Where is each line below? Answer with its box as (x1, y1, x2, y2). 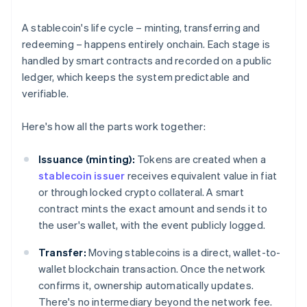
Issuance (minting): (38, 152, 135, 167)
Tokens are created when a (134, 152, 267, 167)
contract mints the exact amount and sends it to (38, 201, 268, 216)
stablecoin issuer (38, 169, 125, 183)
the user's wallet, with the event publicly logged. (38, 218, 266, 232)
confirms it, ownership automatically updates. (38, 278, 254, 293)
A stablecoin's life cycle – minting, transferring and (22, 21, 260, 35)
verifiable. (22, 86, 69, 101)
